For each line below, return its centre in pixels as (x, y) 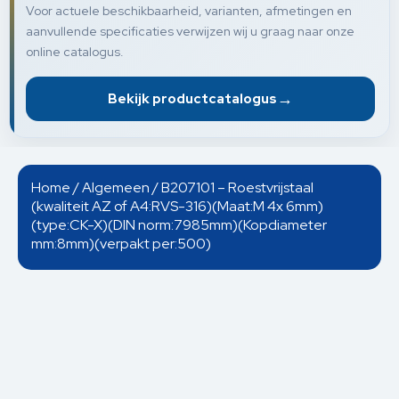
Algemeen (116, 187)
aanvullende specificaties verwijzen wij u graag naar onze (190, 31)
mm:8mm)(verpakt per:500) (121, 243)
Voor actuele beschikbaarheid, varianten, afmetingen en (189, 10)
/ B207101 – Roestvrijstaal (232, 187)
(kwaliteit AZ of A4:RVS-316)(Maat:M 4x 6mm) (177, 206)
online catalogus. (75, 51)
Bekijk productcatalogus (192, 98)
